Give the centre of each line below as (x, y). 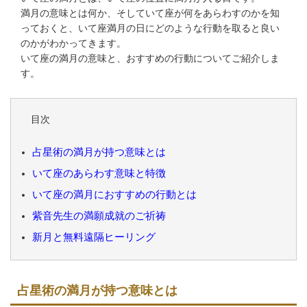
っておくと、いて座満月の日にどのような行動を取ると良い (150, 28)
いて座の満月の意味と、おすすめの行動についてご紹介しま (150, 59)
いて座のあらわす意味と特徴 (99, 174)
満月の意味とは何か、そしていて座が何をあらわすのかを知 (150, 13)
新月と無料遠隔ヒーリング (94, 237)
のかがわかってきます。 (73, 44)
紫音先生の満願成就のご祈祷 (99, 216)
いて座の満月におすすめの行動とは (114, 195)
